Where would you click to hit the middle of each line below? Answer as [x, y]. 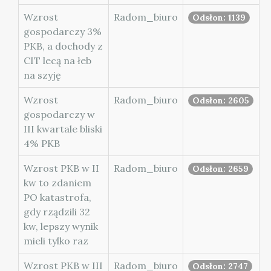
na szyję [42, 75]
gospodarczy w [59, 114]
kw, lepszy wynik [61, 226]
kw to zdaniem [57, 183]
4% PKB [42, 143]
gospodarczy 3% [63, 31]
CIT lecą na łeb [57, 60]
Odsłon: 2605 [221, 100]
